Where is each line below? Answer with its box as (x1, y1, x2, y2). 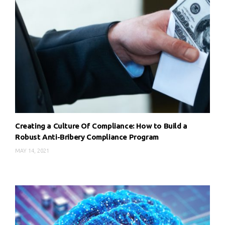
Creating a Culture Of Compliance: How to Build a (15, 122, 187, 131)
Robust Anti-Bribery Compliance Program (15, 133, 159, 142)
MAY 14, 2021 (15, 148, 49, 154)
